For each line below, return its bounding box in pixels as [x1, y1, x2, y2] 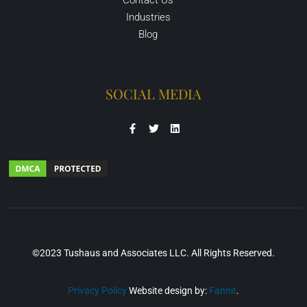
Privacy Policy [68, 284, 127, 296]
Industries [125, 10, 171, 23]
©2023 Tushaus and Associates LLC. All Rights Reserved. [32, 247, 275, 258]
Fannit [209, 284, 236, 296]
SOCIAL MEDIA [106, 84, 201, 103]
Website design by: [127, 284, 209, 296]
